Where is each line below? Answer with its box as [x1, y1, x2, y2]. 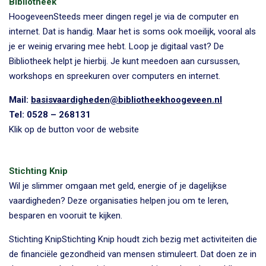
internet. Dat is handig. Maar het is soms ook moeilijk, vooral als [9, 26, 256, 37]
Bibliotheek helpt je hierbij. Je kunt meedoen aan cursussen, [9, 56, 240, 67]
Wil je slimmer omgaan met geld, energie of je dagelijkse [9, 180, 227, 192]
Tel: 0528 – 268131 [9, 109, 91, 121]
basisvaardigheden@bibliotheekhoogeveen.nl [31, 94, 222, 106]
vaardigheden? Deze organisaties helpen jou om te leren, [9, 195, 229, 207]
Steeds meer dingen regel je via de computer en [53, 11, 239, 23]
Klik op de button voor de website [9, 124, 139, 135]
